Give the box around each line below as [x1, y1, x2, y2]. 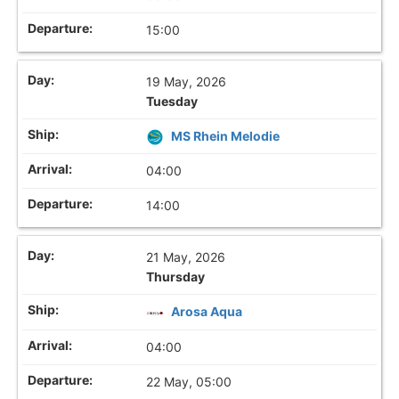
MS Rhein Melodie [171, 128, 281, 144]
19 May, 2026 [146, 74, 227, 90]
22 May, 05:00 [146, 373, 232, 389]
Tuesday [146, 94, 199, 110]
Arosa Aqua [171, 304, 243, 320]
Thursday [146, 269, 206, 285]
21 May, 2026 [146, 249, 226, 265]
